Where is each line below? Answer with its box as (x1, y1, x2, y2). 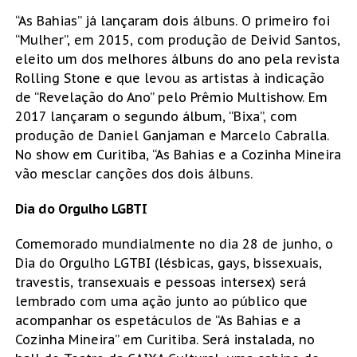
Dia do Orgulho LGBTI (14, 200, 147, 217)
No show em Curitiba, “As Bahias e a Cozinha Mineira (14, 146, 341, 163)
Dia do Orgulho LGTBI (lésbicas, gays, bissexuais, (14, 254, 322, 271)
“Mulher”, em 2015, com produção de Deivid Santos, (14, 31, 340, 48)
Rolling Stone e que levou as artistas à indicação (14, 69, 324, 86)
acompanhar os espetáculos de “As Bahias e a (14, 312, 300, 328)
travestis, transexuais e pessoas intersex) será (14, 273, 306, 290)
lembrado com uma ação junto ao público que (14, 292, 308, 309)
